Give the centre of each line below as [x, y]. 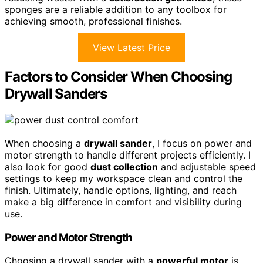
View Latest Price [131, 48]
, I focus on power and [202, 143]
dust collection [124, 167]
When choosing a [44, 143]
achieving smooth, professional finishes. [93, 21]
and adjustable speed [207, 167]
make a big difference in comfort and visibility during [123, 202]
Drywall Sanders [56, 94]
